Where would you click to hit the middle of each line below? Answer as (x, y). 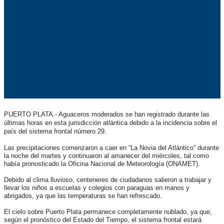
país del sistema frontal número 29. (55, 131)
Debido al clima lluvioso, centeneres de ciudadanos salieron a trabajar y (107, 179)
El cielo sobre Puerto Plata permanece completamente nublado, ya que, (108, 211)
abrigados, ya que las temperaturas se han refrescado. (83, 195)
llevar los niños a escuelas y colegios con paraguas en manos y (96, 187)
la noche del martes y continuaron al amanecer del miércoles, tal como (106, 155)
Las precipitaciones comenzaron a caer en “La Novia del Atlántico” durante (111, 147)
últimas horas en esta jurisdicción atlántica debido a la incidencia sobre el (110, 122)
